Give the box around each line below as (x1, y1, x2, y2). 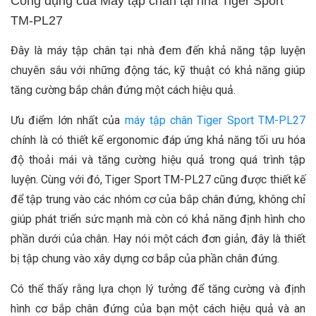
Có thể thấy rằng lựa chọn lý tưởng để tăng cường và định (11, 282, 305, 296)
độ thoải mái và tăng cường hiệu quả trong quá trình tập (11, 153, 305, 167)
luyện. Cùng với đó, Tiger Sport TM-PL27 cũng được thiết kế (11, 173, 305, 187)
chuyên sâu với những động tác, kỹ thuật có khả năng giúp (11, 63, 305, 78)
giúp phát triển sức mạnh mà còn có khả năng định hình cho (11, 212, 305, 226)
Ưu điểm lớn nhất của (11, 114, 125, 128)
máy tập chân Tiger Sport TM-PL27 (124, 114, 305, 128)
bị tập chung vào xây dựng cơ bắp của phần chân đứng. (11, 252, 279, 266)
